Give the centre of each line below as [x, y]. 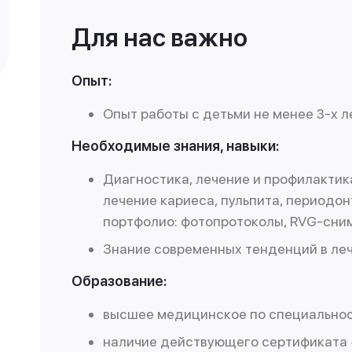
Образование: [119, 281]
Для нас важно [159, 38]
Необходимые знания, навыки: [175, 146]
